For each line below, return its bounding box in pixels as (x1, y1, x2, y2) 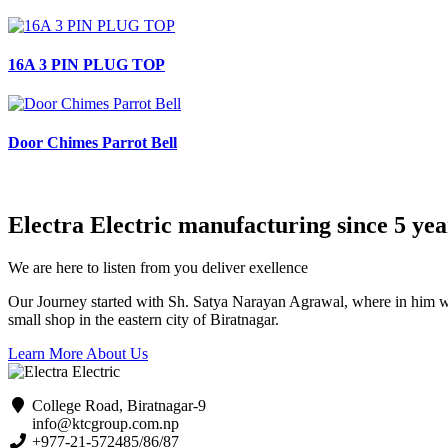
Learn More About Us (8, 344, 148, 362)
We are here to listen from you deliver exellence (8, 258, 308, 276)
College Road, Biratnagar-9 (28, 396, 206, 414)
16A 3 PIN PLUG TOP (8, 55, 165, 73)
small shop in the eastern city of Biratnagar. (8, 310, 279, 328)
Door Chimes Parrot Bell (8, 134, 177, 152)
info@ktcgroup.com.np (28, 414, 179, 432)
